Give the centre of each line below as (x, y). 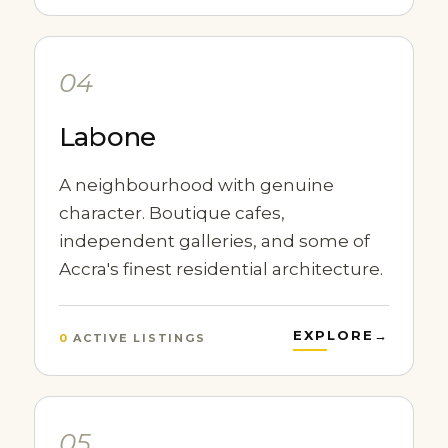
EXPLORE (333, 335)
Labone (107, 137)
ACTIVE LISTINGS (137, 337)
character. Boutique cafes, (171, 213)
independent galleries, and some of (214, 241)
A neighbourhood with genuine (196, 185)
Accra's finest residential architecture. (220, 269)
